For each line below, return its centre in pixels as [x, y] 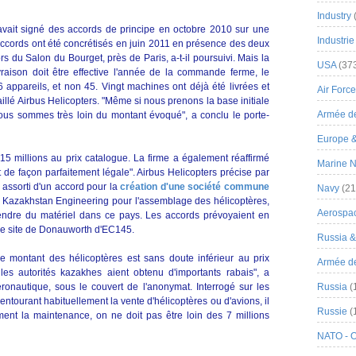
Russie [332, 311]
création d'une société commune [195, 187]
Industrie [336, 41]
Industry [334, 16]
